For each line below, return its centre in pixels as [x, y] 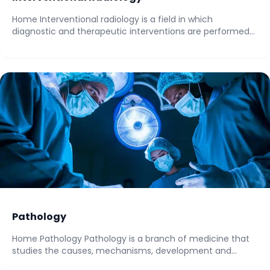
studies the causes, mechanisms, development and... [124, 251]
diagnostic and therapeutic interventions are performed [131, 31]
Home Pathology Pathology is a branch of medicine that [131, 239]
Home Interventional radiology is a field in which [112, 19]
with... [24, 43]
